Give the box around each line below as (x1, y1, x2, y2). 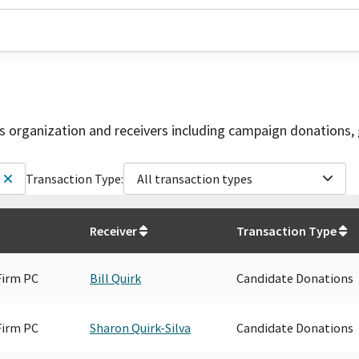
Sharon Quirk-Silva (90, 319, 191, 336)
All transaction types (137, 170, 252, 187)
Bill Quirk (90, 269, 141, 286)
